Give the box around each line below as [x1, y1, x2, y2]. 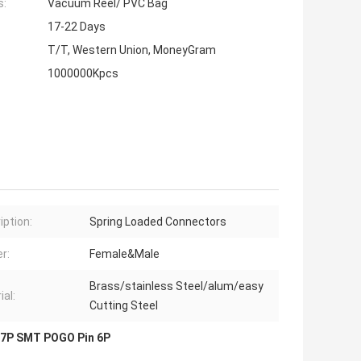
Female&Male [89, 247, 160, 261]
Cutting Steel [89, 299, 158, 313]
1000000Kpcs [48, 67, 118, 81]
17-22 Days [48, 20, 106, 34]
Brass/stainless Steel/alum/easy [89, 280, 263, 293]
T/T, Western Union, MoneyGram [48, 44, 216, 57]
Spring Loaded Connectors [89, 215, 226, 229]
